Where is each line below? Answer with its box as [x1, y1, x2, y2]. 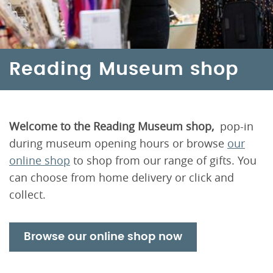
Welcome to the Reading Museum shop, [9, 119, 217, 133]
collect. [9, 187, 46, 202]
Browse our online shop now [24, 232, 182, 243]
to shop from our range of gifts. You [70, 153, 257, 168]
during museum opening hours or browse [9, 136, 227, 151]
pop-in [217, 119, 253, 133]
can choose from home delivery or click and [9, 170, 234, 185]
